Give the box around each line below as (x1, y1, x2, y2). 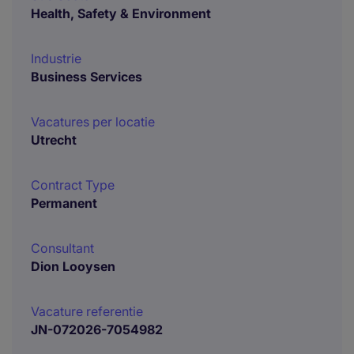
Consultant (31, 240, 94, 256)
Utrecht (31, 132, 77, 148)
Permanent (31, 195, 97, 211)
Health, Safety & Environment (31, 6, 211, 21)
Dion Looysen (31, 258, 115, 274)
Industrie (31, 51, 81, 66)
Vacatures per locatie (31, 114, 155, 130)
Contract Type (31, 177, 115, 193)
